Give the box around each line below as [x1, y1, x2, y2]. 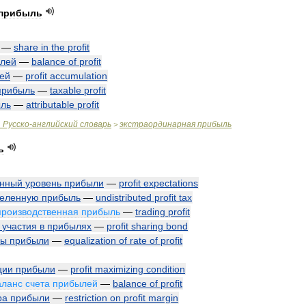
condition [146, 264, 185, 275]
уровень [25, 178, 61, 189]
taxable [50, 85, 81, 96]
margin [148, 292, 178, 303]
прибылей [53, 278, 98, 289]
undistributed [96, 192, 152, 203]
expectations [143, 178, 198, 189]
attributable [26, 99, 74, 110]
